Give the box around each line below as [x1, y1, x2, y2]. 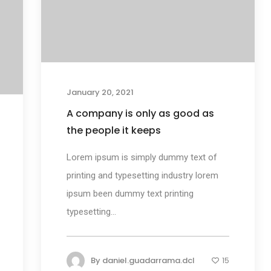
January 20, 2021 [66, 86, 134, 98]
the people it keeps [66, 123, 161, 137]
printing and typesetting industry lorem [66, 169, 218, 181]
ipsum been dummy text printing [66, 188, 194, 199]
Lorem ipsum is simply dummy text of [66, 151, 217, 163]
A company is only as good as [66, 106, 214, 120]
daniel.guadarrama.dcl [102, 254, 195, 266]
